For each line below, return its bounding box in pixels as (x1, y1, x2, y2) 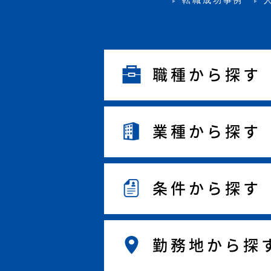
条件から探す (152, 180, 261, 196)
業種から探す (152, 123, 261, 139)
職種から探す (152, 67, 261, 82)
